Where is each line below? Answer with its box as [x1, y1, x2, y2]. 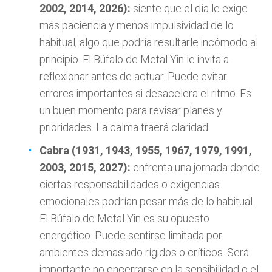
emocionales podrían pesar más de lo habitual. [39, 195, 254, 208]
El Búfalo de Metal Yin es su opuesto [39, 212, 209, 225]
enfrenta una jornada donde [133, 161, 260, 174]
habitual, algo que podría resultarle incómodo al [39, 36, 258, 49]
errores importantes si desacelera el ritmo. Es [39, 87, 251, 100]
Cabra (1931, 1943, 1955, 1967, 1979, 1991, [39, 144, 252, 157]
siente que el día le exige [133, 2, 248, 15]
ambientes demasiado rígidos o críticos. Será [39, 246, 249, 259]
